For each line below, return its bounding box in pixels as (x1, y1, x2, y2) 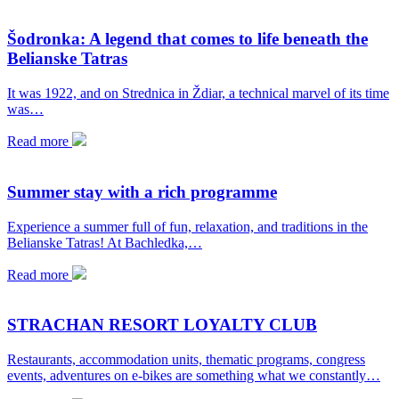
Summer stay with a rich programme (7, 182, 277, 201)
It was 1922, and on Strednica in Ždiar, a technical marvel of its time (7, 85, 389, 102)
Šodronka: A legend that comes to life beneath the (7, 29, 368, 49)
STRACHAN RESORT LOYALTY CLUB (7, 315, 317, 335)
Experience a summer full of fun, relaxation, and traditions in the (7, 218, 368, 234)
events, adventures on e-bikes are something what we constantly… (7, 368, 380, 383)
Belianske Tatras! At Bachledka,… (7, 234, 202, 250)
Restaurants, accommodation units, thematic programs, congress (7, 352, 365, 367)
